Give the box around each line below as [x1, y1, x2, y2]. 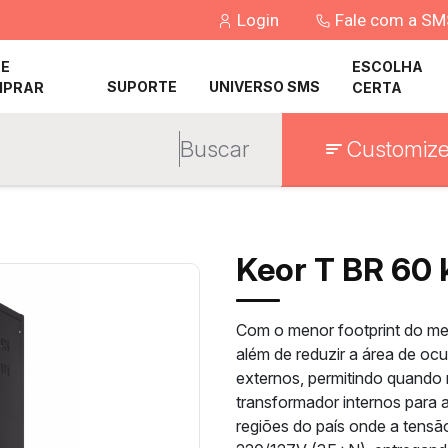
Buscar [180, 135, 249, 162]
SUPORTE [107, 77, 178, 95]
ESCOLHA [352, 57, 424, 75]
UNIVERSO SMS [209, 77, 321, 95]
